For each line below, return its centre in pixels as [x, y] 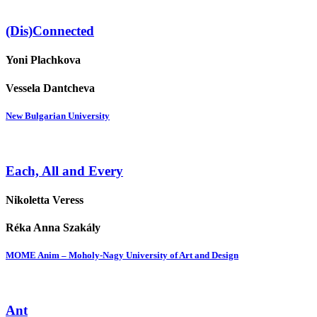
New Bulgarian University [58, 115]
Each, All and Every [64, 171]
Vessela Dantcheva [50, 88]
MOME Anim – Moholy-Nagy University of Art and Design [122, 255]
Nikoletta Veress [45, 200]
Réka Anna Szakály [53, 228]
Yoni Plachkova [43, 60]
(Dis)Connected [50, 31]
